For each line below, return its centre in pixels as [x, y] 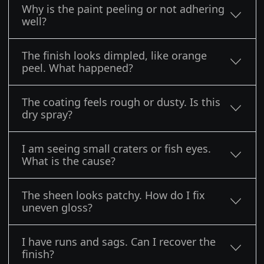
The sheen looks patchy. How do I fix [113, 195]
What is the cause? [69, 161]
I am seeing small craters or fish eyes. [116, 148]
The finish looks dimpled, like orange [114, 55]
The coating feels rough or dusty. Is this [121, 102]
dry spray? [47, 114]
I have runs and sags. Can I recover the [119, 241]
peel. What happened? [77, 67]
